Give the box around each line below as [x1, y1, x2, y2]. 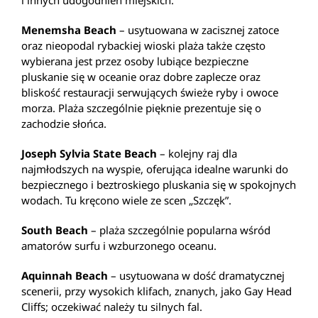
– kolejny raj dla [157, 146, 237, 160]
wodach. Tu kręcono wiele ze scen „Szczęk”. [21, 192, 231, 207]
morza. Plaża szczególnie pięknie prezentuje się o [21, 100, 261, 115]
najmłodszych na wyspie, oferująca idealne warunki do [21, 161, 288, 176]
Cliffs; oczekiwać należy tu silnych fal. [21, 299, 202, 314]
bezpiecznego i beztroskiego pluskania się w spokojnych [21, 177, 296, 192]
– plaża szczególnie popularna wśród [88, 222, 270, 237]
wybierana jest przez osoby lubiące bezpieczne [21, 53, 248, 68]
